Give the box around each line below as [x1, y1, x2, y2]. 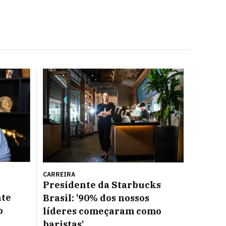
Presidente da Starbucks [43, 179, 161, 191]
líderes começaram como [43, 205, 161, 217]
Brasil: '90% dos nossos [43, 192, 149, 204]
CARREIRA [43, 171, 75, 178]
